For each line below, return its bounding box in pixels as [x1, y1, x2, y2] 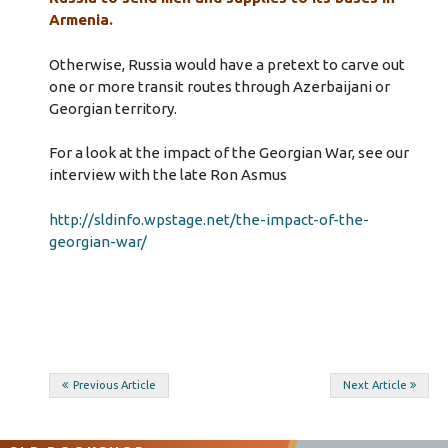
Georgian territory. [48, 99, 177, 117]
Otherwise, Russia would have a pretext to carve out [48, 55, 405, 73]
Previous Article [72, 379, 156, 392]
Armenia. [48, 11, 113, 29]
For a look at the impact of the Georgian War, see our [48, 144, 409, 162]
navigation [47, 402, 197, 439]
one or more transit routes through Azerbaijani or [48, 77, 390, 95]
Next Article [343, 379, 408, 392]
